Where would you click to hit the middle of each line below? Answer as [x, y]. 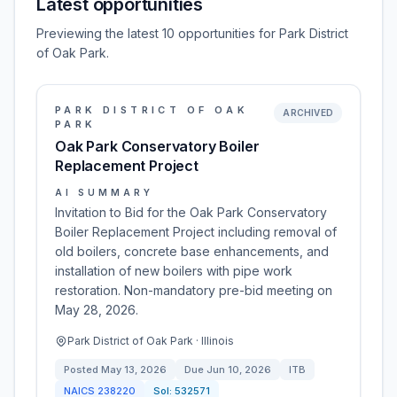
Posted [82, 370]
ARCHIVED [308, 113]
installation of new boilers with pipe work [174, 271]
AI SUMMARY [104, 192]
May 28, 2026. [97, 310]
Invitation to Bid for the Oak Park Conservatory [191, 212]
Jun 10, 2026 [239, 370]
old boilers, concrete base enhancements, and [192, 251]
